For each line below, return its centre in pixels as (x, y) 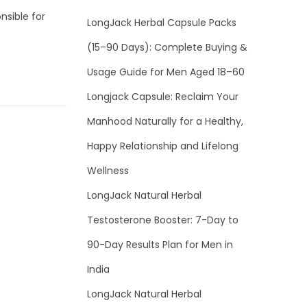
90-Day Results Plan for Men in (160, 245)
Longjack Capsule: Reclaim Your (163, 97)
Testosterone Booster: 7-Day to (163, 220)
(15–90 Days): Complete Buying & (167, 48)
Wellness (108, 171)
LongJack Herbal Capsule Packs (162, 23)
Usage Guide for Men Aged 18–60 (166, 72)
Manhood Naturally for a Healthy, (165, 122)
